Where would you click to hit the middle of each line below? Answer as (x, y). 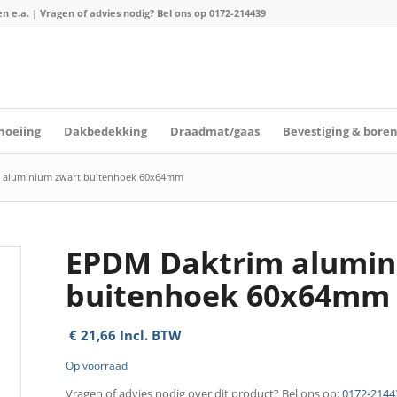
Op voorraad (96, 366)
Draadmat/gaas (214, 131)
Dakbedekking (105, 131)
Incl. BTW (148, 335)
